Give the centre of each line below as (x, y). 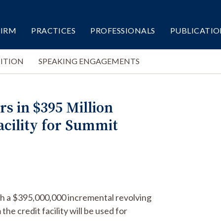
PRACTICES (54, 30)
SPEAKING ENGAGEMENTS (89, 61)
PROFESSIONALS (123, 30)
